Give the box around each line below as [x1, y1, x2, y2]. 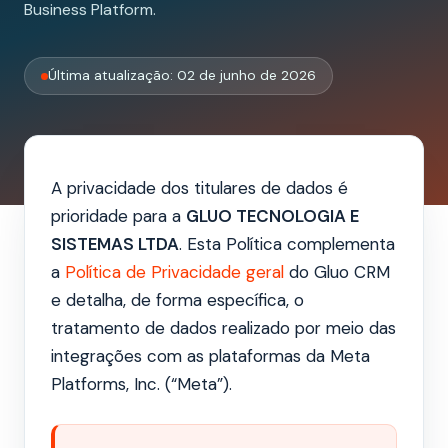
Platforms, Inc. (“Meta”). [51, 373, 232, 396]
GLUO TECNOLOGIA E [186, 205, 359, 228]
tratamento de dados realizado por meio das [51, 317, 396, 340]
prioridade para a [51, 205, 186, 228]
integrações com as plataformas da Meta [51, 345, 370, 368]
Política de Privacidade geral [65, 261, 284, 284]
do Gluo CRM [284, 261, 390, 284]
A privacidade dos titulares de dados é [51, 177, 348, 200]
